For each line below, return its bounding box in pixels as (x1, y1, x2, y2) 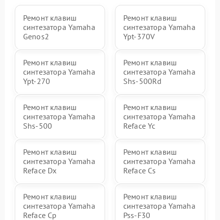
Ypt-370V (123, 31, 155, 41)
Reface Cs (123, 165, 156, 175)
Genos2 (23, 31, 49, 41)
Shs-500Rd (123, 76, 162, 86)
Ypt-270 (23, 76, 51, 86)
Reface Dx (23, 165, 57, 175)
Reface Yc (123, 121, 156, 131)
